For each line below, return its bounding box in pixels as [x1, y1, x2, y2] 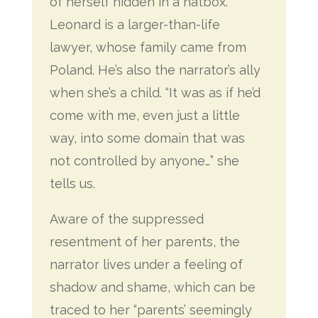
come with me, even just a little [49, 108, 240, 123]
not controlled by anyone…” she [49, 153, 239, 168]
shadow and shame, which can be [49, 280, 256, 295]
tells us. [49, 176, 95, 191]
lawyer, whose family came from [49, 40, 246, 55]
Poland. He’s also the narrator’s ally [49, 62, 261, 77]
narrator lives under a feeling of [49, 257, 243, 272]
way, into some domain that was [49, 131, 245, 146]
